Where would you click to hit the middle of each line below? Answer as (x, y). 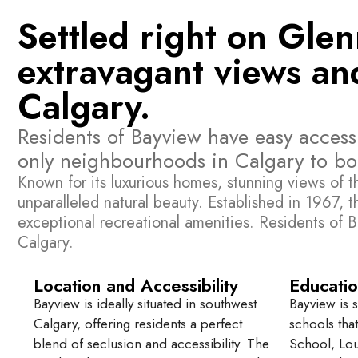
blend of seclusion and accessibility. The (151, 344)
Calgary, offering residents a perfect (138, 324)
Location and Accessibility (136, 286)
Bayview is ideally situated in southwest (145, 304)
